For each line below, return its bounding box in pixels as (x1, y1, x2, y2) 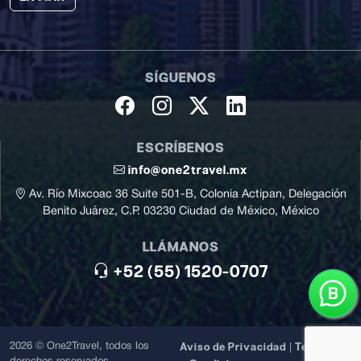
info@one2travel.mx (128, 162, 247, 177)
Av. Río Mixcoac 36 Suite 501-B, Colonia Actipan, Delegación (29, 189, 346, 200)
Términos (295, 340, 346, 353)
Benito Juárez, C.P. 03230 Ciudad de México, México (42, 205, 319, 217)
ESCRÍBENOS (136, 139, 225, 156)
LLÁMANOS (142, 239, 219, 255)
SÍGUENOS (144, 69, 217, 85)
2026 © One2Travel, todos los (10, 341, 149, 351)
